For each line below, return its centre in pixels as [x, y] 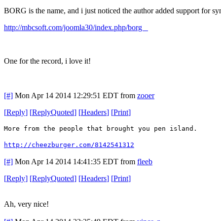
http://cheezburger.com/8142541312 [69, 145]
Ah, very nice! [26, 204]
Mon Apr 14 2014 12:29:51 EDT [67, 95]
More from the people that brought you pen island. [101, 128]
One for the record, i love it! [47, 61]
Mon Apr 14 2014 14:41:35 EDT [67, 161]
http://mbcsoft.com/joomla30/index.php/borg [76, 27]
